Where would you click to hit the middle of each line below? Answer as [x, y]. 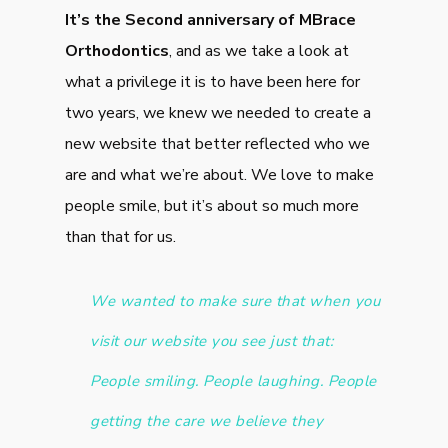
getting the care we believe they [207, 420]
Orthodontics [117, 50]
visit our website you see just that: [212, 340]
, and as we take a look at [259, 50]
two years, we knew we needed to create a [218, 112]
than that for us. [121, 236]
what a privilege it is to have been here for [213, 81]
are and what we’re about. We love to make [220, 174]
